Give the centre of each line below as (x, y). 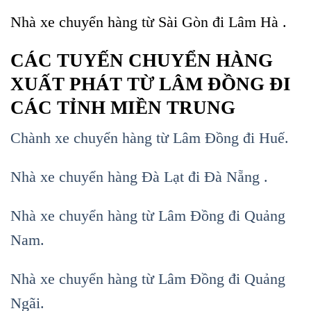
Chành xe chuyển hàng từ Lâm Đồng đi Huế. (150, 138)
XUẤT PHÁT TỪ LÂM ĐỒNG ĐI (151, 84)
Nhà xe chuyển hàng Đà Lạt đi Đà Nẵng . (139, 177)
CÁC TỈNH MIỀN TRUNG (123, 107)
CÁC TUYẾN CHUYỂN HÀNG (142, 60)
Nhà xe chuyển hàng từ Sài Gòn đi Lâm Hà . (149, 22)
